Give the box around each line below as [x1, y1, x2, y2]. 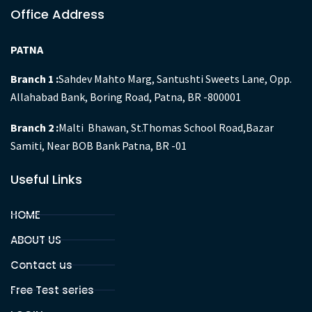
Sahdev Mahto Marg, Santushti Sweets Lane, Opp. [58, 72, 292, 86]
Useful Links [10, 171, 82, 189]
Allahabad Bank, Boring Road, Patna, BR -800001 [10, 90, 241, 104]
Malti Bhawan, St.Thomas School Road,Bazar [58, 120, 274, 135]
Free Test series [10, 283, 94, 298]
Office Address [10, 6, 104, 24]
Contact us [10, 258, 72, 273]
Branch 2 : [10, 120, 58, 135]
